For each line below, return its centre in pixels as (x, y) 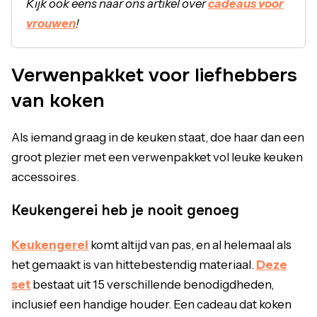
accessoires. (45, 177)
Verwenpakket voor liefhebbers (154, 75)
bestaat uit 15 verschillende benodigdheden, (152, 284)
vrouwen (51, 23)
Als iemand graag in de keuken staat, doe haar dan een (158, 137)
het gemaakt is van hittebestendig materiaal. (134, 264)
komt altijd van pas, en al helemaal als (190, 244)
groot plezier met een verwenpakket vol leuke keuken (157, 157)
